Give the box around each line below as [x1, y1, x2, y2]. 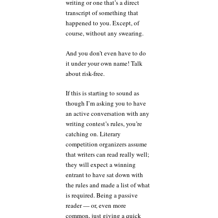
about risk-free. [66, 69, 105, 78]
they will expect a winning [66, 160, 136, 169]
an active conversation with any [66, 109, 149, 118]
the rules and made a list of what [66, 181, 150, 190]
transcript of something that [66, 8, 138, 18]
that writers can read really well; [66, 150, 149, 159]
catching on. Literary [66, 129, 121, 139]
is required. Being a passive [66, 191, 138, 200]
